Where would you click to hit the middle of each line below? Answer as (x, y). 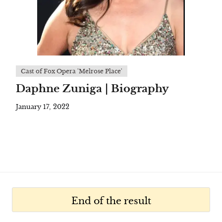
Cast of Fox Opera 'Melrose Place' (72, 71)
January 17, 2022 (43, 107)
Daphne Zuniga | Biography (93, 89)
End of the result (111, 201)
